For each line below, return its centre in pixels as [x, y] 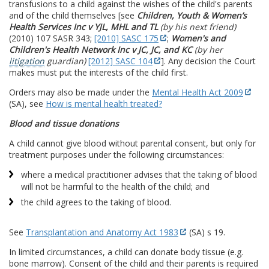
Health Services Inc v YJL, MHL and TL [83, 26]
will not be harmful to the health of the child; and [115, 186]
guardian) [66, 61]
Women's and [198, 38]
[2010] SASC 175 [126, 38]
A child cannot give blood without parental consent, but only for [132, 143]
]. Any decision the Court [208, 61]
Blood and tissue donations [64, 123]
